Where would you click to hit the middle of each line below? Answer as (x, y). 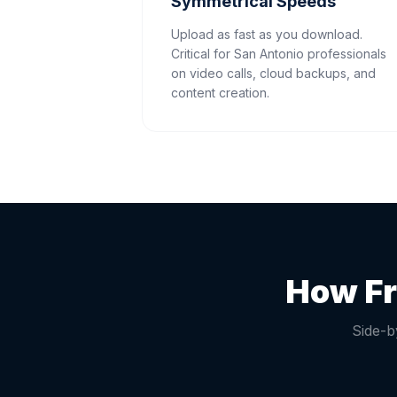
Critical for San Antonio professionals (279, 54)
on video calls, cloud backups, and (273, 73)
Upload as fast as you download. (267, 34)
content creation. (220, 93)
